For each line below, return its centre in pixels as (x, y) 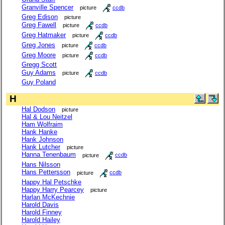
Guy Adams (39, 73)
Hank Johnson (42, 139)
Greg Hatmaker (44, 35)
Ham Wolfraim (42, 124)
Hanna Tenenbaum (49, 155)
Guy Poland (39, 82)
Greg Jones (38, 45)
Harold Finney (42, 212)
